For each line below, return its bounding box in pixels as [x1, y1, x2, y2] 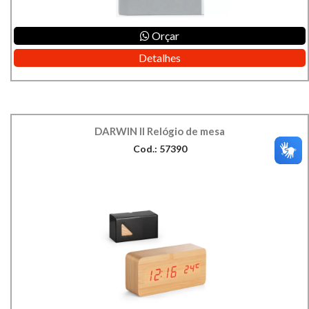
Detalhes [139, 51, 181, 65]
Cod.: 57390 [132, 143, 187, 155]
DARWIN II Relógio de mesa [94, 125, 225, 138]
